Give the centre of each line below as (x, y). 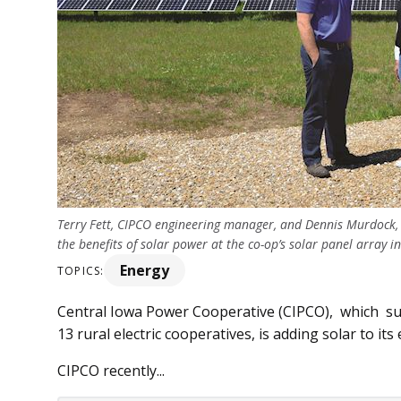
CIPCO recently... (111, 371)
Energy (145, 271)
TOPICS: (81, 270)
